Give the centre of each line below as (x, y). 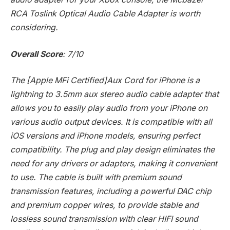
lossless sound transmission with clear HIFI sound (104, 219)
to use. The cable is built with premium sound (96, 178)
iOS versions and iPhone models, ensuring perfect (105, 136)
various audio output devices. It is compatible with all (111, 122)
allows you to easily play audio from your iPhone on (109, 108)
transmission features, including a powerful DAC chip (111, 191)
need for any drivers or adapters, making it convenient (114, 164)
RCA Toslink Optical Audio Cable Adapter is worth (105, 14)
